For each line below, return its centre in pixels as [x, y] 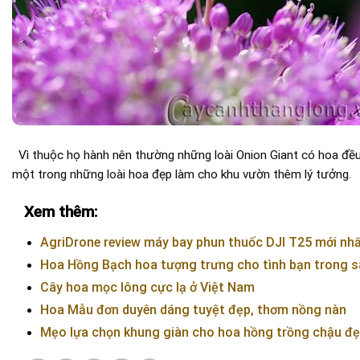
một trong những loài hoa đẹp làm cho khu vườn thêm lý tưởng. [182, 175]
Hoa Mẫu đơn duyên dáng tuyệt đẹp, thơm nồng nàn [193, 310]
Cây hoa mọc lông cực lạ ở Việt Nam [147, 288]
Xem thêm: [61, 212]
